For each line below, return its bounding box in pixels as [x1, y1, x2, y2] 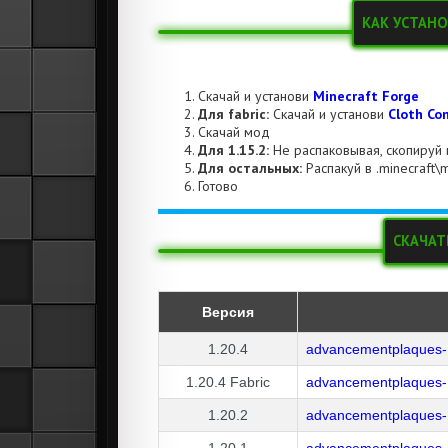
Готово [198, 176, 238, 195]
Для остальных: [198, 158, 302, 177]
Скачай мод [198, 122, 270, 141]
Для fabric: [198, 104, 269, 123]
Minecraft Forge [313, 86, 419, 105]
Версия [202, 303, 254, 320]
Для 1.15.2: [198, 140, 269, 159]
